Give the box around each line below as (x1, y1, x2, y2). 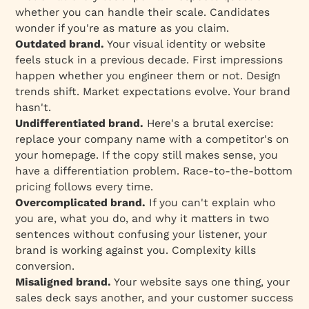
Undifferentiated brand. (15, 116, 144, 130)
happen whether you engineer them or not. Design (15, 68, 281, 82)
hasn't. (15, 100, 52, 114)
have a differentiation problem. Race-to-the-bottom (15, 163, 293, 177)
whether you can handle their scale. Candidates (15, 5, 270, 19)
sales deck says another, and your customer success (15, 290, 294, 304)
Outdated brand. (15, 37, 105, 50)
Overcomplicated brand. (15, 195, 146, 209)
